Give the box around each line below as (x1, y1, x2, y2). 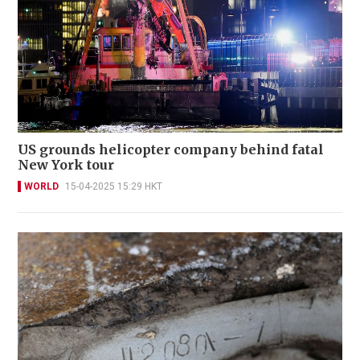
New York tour (18, 157, 114, 174)
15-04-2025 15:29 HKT (65, 181, 162, 193)
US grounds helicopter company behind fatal (18, 141, 324, 158)
